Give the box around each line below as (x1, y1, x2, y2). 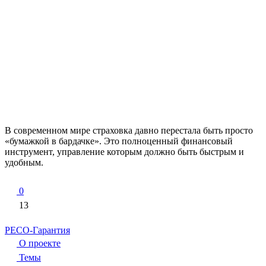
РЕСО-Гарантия (5, 224, 70, 235)
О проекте (17, 237, 61, 248)
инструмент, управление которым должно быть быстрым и (5, 146, 244, 157)
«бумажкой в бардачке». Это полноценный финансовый (5, 135, 233, 146)
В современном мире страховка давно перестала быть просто (5, 125, 253, 135)
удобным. (5, 157, 43, 167)
